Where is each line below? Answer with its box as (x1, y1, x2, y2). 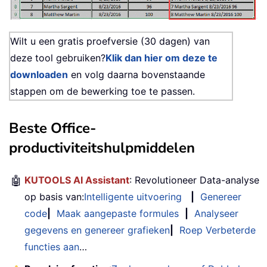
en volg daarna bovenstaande (68, 68, 205, 80)
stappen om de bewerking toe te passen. (10, 85, 195, 97)
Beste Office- (9, 118, 96, 138)
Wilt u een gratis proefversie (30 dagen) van (10, 35, 210, 47)
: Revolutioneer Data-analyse (129, 173, 259, 186)
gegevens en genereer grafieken (24, 223, 170, 236)
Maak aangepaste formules (57, 207, 179, 219)
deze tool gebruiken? (10, 51, 105, 64)
